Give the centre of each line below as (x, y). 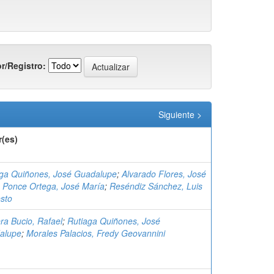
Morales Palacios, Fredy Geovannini (96, 233)
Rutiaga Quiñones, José (114, 221)
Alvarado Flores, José (164, 174)
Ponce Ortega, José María (54, 186)
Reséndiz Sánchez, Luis (156, 186)
